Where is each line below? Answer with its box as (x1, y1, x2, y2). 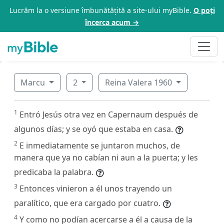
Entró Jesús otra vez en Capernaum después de (19, 108, 198, 120)
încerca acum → (85, 17, 139, 27)
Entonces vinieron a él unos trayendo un (19, 182, 172, 194)
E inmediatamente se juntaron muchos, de (19, 139, 180, 151)
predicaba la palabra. (14, 166, 93, 177)
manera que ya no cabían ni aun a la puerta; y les (14, 151, 198, 163)
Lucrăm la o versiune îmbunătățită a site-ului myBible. (9, 5, 193, 15)
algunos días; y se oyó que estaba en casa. (14, 123, 173, 134)
